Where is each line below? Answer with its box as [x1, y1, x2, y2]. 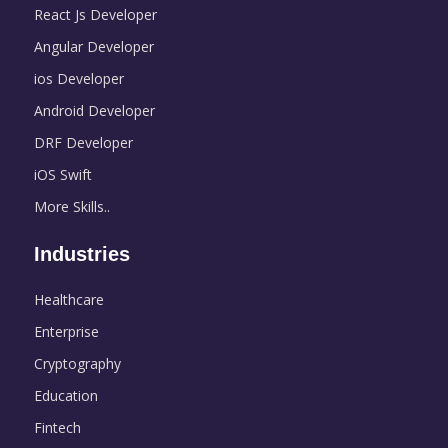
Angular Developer [33, 36, 154, 56]
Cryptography [33, 353, 121, 373]
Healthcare [33, 289, 104, 309]
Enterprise [33, 321, 99, 341]
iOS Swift [33, 164, 92, 184]
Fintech [33, 417, 81, 437]
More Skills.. [33, 196, 110, 216]
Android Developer [33, 100, 155, 120]
